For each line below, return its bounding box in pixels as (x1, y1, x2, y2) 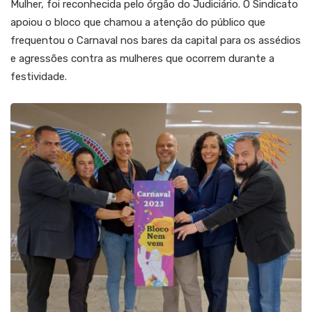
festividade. (10, 70, 67, 83)
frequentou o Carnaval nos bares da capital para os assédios (10, 33, 301, 47)
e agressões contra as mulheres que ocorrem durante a (10, 52, 274, 65)
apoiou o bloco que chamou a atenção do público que (10, 15, 265, 29)
